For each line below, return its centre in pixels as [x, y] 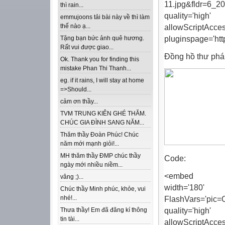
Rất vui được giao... [87, 47]
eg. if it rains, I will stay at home [102, 81]
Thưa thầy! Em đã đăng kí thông [104, 210]
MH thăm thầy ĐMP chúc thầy [100, 156]
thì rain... [72, 5]
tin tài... [70, 219]
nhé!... [69, 198]
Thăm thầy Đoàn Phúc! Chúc [99, 135]
